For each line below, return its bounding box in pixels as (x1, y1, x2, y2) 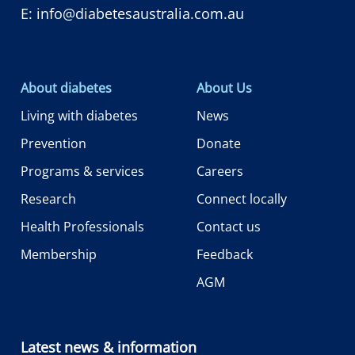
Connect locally (197, 189, 287, 208)
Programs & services (21, 162, 144, 180)
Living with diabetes (21, 106, 138, 124)
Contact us (197, 217, 261, 235)
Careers (197, 162, 243, 180)
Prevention (21, 134, 86, 152)
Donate (197, 134, 241, 152)
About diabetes (21, 78, 112, 97)
